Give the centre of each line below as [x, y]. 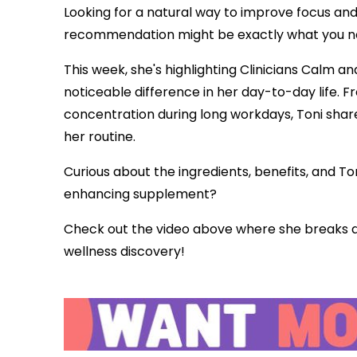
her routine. [100, 136]
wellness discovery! [124, 251]
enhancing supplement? [140, 194]
